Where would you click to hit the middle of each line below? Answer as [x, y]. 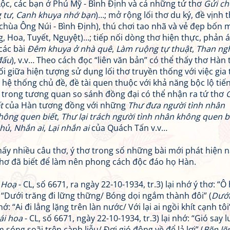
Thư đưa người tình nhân [176, 105]
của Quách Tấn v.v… [128, 128]
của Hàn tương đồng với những [65, 105]
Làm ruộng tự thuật [154, 49]
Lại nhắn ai [69, 128]
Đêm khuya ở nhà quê [70, 49]
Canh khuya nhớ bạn [56, 15]
